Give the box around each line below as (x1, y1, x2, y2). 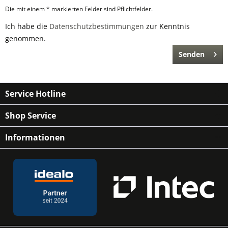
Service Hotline (5, 88, 66, 99)
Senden (179, 49, 205, 59)
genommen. (5, 34, 46, 43)
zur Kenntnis (144, 21, 190, 31)
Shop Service (5, 110, 56, 121)
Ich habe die (5, 21, 49, 31)
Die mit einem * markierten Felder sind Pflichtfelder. (5, 5, 153, 13)
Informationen (5, 132, 65, 143)
